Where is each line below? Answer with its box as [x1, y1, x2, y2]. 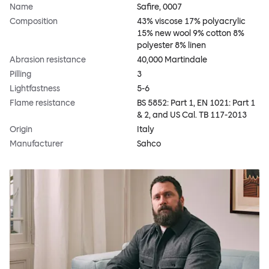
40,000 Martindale [137, 55, 207, 65]
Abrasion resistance [10, 55, 86, 65]
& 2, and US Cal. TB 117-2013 [137, 110, 247, 121]
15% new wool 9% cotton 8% [137, 28, 244, 39]
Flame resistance [10, 98, 75, 109]
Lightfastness [10, 83, 60, 94]
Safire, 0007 [137, 2, 182, 13]
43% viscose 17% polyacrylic [137, 16, 246, 27]
